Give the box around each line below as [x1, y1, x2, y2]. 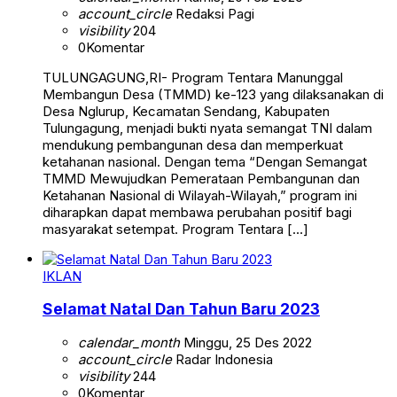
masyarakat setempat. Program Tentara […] [43, 220, 308, 237]
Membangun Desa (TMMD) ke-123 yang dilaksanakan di [43, 85, 384, 103]
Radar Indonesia [172, 350, 273, 368]
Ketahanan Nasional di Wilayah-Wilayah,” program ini [43, 186, 357, 204]
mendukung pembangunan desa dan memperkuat [43, 136, 343, 153]
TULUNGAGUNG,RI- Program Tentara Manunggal [43, 68, 343, 86]
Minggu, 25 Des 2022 [180, 333, 312, 351]
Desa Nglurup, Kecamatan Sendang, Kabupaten [43, 102, 330, 120]
